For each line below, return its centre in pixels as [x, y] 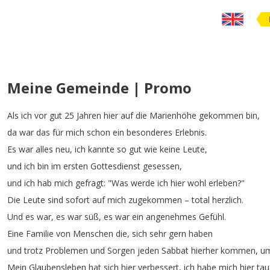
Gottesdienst [115, 166]
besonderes [149, 132]
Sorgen [121, 250]
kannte [101, 149]
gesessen [161, 166]
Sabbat [175, 250]
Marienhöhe [173, 115]
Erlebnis [190, 132]
